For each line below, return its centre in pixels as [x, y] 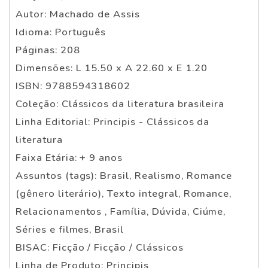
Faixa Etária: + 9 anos [69, 157]
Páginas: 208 [48, 50]
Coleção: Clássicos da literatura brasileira [120, 103]
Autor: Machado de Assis [78, 14]
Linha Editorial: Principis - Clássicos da [113, 121]
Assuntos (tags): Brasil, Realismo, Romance [124, 175]
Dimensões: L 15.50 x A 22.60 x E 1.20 [112, 68]
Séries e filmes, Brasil [70, 229]
